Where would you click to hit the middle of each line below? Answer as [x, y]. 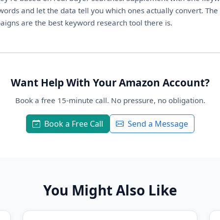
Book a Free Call [73, 124]
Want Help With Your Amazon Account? [110, 82]
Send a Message [158, 124]
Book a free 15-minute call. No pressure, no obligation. [110, 100]
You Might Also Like [110, 190]
